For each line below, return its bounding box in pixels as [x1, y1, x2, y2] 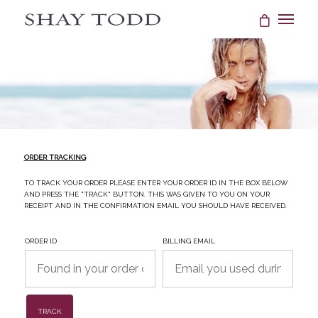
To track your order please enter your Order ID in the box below [23, 176, 287, 187]
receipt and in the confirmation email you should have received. [23, 199, 287, 210]
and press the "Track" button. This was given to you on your [23, 187, 270, 199]
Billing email [162, 234, 215, 246]
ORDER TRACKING [23, 150, 86, 162]
